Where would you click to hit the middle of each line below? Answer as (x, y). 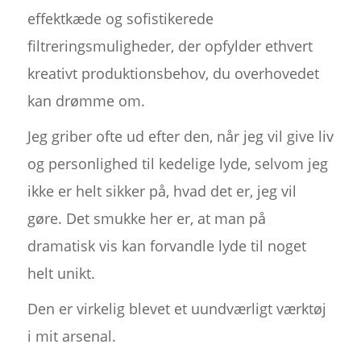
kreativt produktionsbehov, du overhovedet (173, 74)
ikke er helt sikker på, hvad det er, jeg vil (162, 191)
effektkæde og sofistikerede (120, 19)
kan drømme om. (86, 101)
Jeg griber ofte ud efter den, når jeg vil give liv (180, 137)
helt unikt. (61, 274)
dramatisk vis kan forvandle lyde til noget (166, 246)
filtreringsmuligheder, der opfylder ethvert (170, 46)
